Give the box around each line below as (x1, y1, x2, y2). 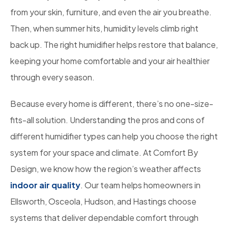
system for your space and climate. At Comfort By (10, 147, 198, 158)
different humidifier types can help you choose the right (10, 131, 218, 142)
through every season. (10, 72, 95, 83)
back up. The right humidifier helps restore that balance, (10, 39, 218, 50)
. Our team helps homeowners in (80, 180, 201, 191)
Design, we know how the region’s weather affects (10, 163, 201, 175)
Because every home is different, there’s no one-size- (10, 98, 213, 109)
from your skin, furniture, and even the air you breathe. (10, 7, 212, 18)
